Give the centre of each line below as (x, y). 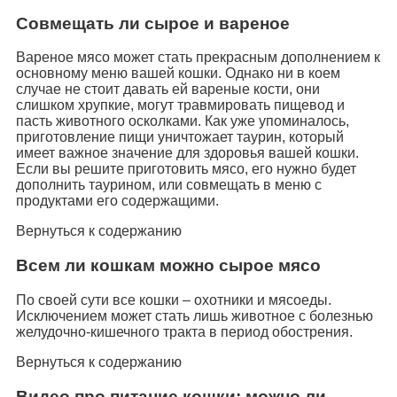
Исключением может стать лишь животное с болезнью (195, 315)
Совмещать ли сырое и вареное (153, 23)
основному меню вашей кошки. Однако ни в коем (178, 74)
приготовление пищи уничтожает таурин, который (180, 137)
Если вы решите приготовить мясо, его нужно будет (186, 169)
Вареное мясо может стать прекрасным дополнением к (198, 58)
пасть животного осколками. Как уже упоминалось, (183, 121)
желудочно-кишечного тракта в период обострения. (184, 331)
